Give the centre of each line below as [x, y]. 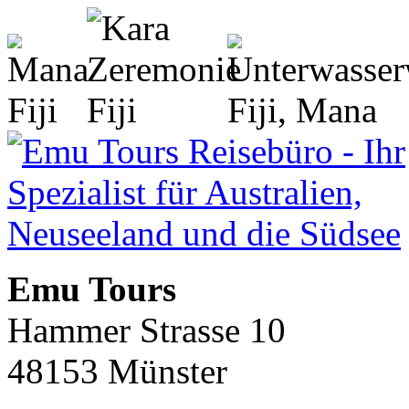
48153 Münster [117, 371]
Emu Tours [92, 289]
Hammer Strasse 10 [147, 330]
